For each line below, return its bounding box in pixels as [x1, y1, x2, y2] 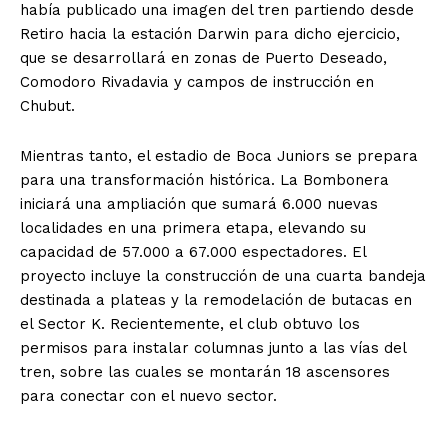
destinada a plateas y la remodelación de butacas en [20, 291, 412, 310]
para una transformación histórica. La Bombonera [20, 171, 389, 190]
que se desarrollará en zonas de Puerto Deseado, [20, 49, 387, 68]
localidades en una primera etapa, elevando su [20, 219, 366, 238]
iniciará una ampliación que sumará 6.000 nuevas [20, 195, 378, 214]
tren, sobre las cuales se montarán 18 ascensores [20, 363, 390, 382]
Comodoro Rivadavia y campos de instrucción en [20, 73, 374, 92]
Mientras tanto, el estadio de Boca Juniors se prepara [20, 147, 418, 166]
